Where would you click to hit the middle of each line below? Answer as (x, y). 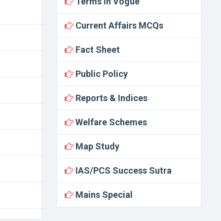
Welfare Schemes (110, 122)
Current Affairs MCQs (118, 25)
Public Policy (100, 74)
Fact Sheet (96, 50)
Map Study (96, 146)
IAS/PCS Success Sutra (122, 170)
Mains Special (103, 195)
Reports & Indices (110, 98)
